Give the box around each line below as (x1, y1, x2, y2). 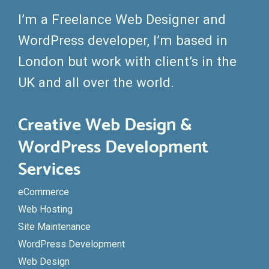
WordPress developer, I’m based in (18, 32, 228, 48)
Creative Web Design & (18, 113, 192, 135)
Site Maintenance (18, 221, 91, 233)
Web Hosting (18, 204, 73, 216)
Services (18, 158, 80, 180)
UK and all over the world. (18, 74, 174, 90)
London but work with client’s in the (18, 53, 237, 69)
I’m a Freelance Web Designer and (18, 11, 226, 27)
